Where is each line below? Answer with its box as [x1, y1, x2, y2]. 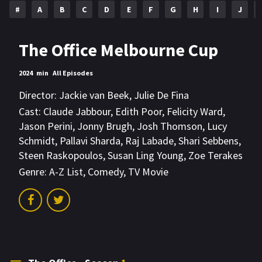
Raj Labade [125, 134, 174, 148]
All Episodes [52, 68, 93, 77]
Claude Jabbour [43, 105, 111, 119]
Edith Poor [115, 105, 162, 119]
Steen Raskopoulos [19, 149, 103, 163]
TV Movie [128, 165, 168, 179]
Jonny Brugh [77, 119, 132, 133]
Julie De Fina [134, 88, 189, 102]
